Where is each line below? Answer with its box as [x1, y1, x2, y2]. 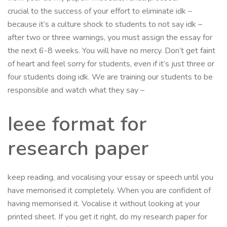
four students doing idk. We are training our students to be [8, 71, 213, 83]
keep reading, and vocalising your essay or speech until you [8, 171, 213, 183]
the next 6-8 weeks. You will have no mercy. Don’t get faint [8, 45, 215, 56]
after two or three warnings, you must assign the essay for [8, 31, 212, 43]
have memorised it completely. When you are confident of [8, 184, 211, 196]
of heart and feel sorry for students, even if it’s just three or [8, 58, 214, 69]
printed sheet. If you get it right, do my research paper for [8, 211, 207, 222]
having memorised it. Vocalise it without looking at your [8, 198, 200, 209]
